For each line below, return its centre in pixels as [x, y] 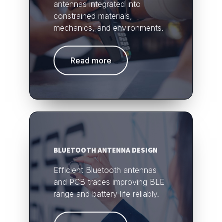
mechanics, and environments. [109, 28]
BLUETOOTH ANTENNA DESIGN [106, 150]
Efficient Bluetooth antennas [105, 170]
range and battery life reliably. [106, 194]
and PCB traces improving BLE [109, 182]
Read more [91, 60]
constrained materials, [93, 16]
